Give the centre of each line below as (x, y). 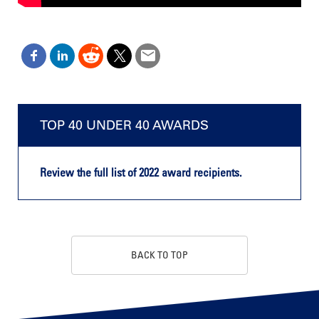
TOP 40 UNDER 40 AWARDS (124, 125)
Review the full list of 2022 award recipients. (141, 173)
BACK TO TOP (159, 255)
